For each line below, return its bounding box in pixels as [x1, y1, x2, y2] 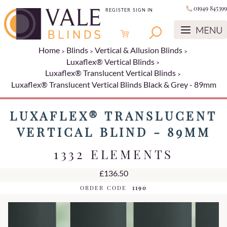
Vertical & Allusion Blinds [94, 45, 182, 55]
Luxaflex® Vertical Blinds [66, 56, 155, 66]
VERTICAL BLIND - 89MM [16, 123, 211, 140]
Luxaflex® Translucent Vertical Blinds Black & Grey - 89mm [11, 79, 216, 89]
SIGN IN [133, 7, 154, 13]
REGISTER [105, 7, 131, 13]
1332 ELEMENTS [53, 145, 174, 162]
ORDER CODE [80, 183, 127, 192]
